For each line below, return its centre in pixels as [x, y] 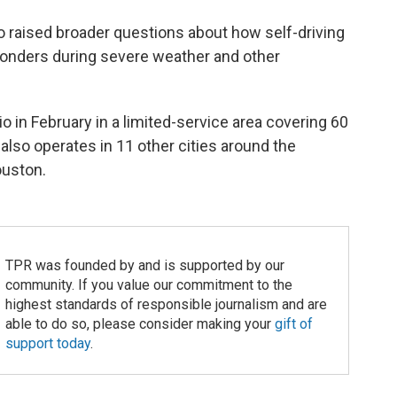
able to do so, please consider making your [140, 324]
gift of [293, 324]
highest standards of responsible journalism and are [166, 305]
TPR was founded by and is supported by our [144, 266]
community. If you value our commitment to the [148, 285]
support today [47, 344]
